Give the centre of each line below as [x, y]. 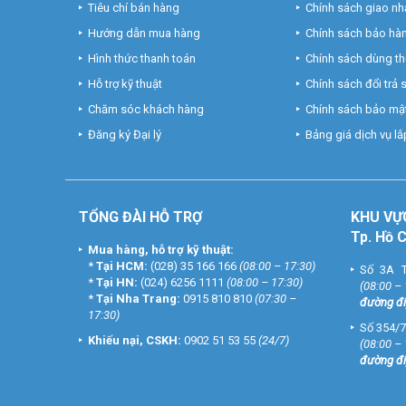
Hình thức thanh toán [142, 58]
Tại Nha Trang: [140, 299]
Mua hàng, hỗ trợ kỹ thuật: [161, 250]
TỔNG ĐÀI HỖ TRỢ [140, 217]
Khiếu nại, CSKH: [135, 340]
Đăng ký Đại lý [125, 135]
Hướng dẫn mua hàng [144, 33]
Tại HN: [117, 282]
